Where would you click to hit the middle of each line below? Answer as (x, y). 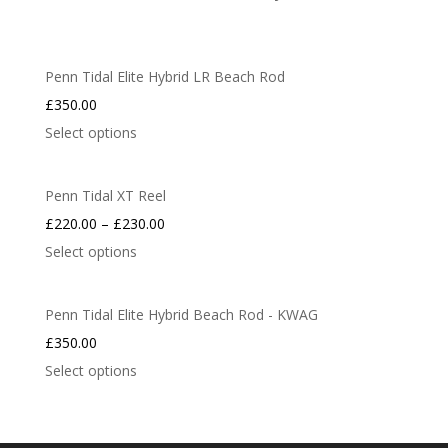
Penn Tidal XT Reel (105, 195)
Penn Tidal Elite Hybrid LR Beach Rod (164, 76)
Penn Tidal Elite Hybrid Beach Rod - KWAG (181, 314)
